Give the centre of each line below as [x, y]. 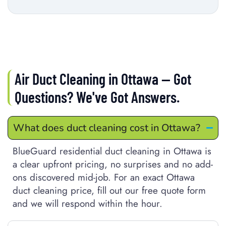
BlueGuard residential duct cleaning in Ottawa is [112, 151]
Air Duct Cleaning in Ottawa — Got [103, 78]
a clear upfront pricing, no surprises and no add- [113, 164]
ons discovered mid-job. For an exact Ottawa [104, 177]
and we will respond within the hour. [88, 203]
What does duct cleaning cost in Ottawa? [107, 128]
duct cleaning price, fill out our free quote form [109, 190]
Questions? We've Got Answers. [97, 97]
